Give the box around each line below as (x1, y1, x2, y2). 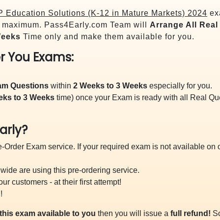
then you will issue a (96, 209, 170, 218)
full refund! (170, 209, 211, 218)
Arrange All (150, 21, 197, 29)
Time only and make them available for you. (21, 32, 194, 41)
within (49, 82, 73, 90)
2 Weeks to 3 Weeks (73, 82, 147, 90)
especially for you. (147, 82, 212, 90)
